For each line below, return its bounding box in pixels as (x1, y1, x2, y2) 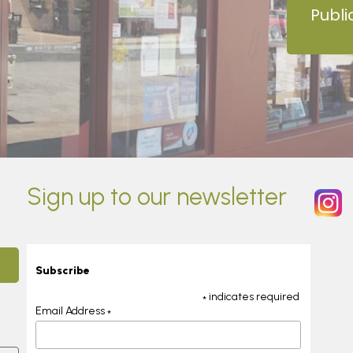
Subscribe (35, 264, 90, 277)
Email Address (35, 304, 107, 318)
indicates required (206, 290, 300, 303)
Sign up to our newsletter (27, 182, 287, 211)
